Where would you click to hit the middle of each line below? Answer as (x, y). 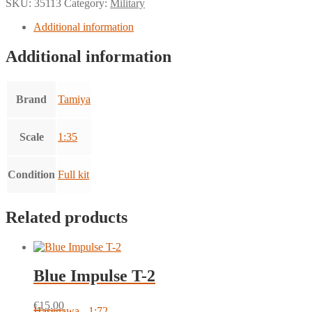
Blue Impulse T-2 (94, 276)
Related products (67, 217)
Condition (31, 174)
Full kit (73, 174)
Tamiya (74, 99)
